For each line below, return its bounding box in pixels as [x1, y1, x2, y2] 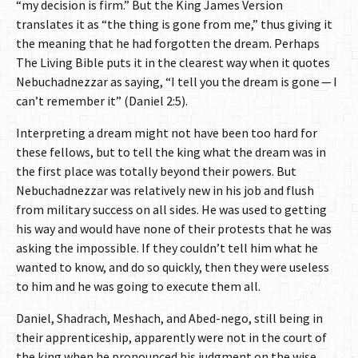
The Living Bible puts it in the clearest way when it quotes [16, 54, 330, 71]
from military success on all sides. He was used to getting [16, 201, 327, 218]
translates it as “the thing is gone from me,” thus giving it [16, 16, 332, 33]
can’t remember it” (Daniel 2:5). [16, 93, 188, 109]
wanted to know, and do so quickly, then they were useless [16, 259, 329, 276]
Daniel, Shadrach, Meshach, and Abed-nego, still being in [16, 310, 323, 327]
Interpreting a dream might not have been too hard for [16, 125, 317, 141]
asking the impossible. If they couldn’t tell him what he [16, 240, 318, 257]
